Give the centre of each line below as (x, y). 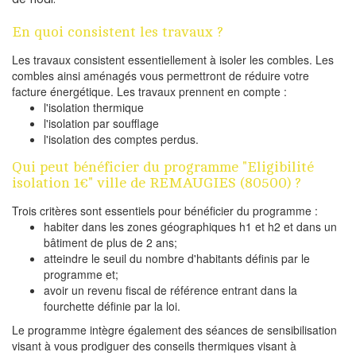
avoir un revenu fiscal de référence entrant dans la (170, 290)
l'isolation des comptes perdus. (121, 139)
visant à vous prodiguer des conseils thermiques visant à (154, 346)
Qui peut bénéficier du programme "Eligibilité (163, 167)
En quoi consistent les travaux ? (118, 32)
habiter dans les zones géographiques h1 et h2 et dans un (190, 227)
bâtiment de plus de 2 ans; (110, 243)
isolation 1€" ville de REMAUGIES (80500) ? (157, 183)
